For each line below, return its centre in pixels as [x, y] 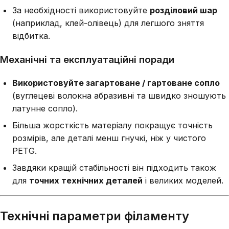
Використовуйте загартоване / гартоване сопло [116, 83]
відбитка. [31, 36]
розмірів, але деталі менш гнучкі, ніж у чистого [109, 138]
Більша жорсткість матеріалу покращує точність [112, 125]
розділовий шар [184, 10]
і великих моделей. [183, 180]
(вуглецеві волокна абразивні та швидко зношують [119, 95]
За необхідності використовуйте [81, 10]
